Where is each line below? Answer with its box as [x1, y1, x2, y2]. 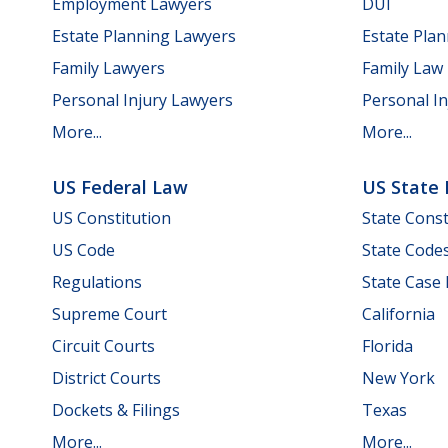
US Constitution [52, 207, 171, 229]
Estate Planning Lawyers [52, 24, 236, 47]
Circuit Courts [52, 335, 155, 357]
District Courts [52, 367, 161, 389]
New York [362, 367, 435, 389]
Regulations [52, 271, 142, 293]
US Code [52, 239, 115, 261]
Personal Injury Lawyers [52, 88, 233, 111]
